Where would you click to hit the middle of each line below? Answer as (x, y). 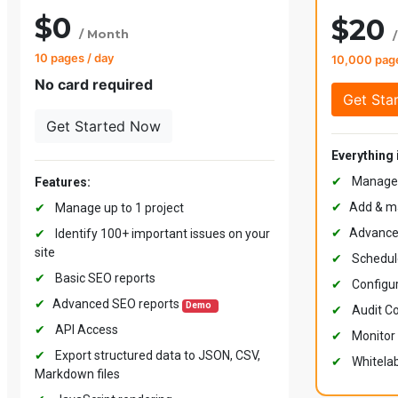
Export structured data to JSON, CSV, (156, 356)
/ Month (104, 34)
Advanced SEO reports (117, 304)
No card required (94, 85)
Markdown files (77, 374)
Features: (63, 183)
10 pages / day (74, 58)
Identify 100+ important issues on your (161, 234)
